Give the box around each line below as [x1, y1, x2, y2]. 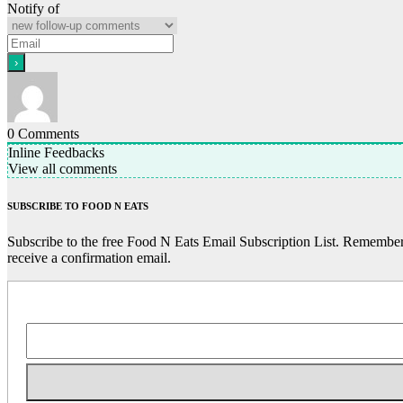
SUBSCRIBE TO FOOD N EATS [7, 200, 148, 211]
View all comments [8, 160, 117, 176]
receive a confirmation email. [7, 249, 171, 265]
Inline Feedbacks [8, 144, 104, 160]
